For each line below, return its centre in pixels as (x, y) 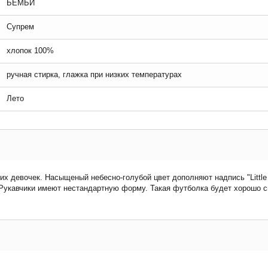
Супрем (20, 27)
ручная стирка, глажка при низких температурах (94, 74)
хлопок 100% (30, 51)
